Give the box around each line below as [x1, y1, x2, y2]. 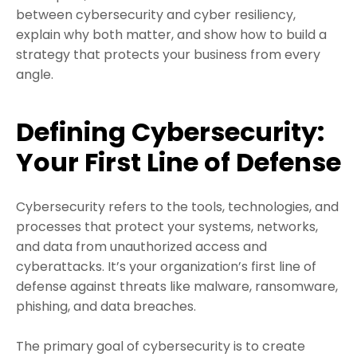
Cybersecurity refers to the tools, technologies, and [16, 198, 339, 217]
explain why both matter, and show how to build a [16, 25, 327, 45]
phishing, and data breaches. [16, 297, 196, 316]
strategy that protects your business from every [16, 45, 320, 65]
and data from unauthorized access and [16, 237, 267, 257]
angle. [16, 65, 53, 84]
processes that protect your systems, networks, [16, 218, 318, 237]
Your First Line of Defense [16, 144, 341, 181]
